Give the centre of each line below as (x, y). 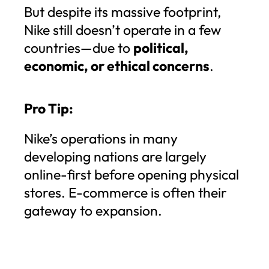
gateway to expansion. (93, 210)
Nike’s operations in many (101, 138)
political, (161, 47)
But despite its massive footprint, (122, 11)
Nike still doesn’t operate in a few (122, 29)
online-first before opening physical (131, 174)
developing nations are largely (115, 156)
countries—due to (79, 47)
